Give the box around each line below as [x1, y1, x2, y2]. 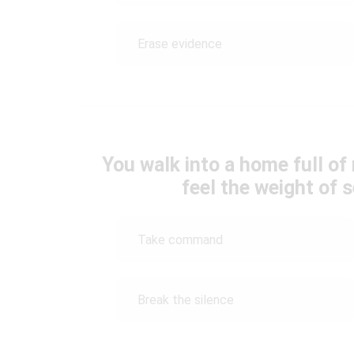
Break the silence [137, 292, 234, 307]
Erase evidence [137, 36, 222, 51]
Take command [137, 232, 223, 247]
